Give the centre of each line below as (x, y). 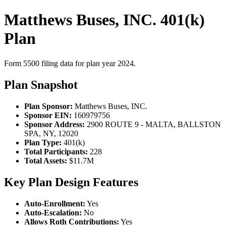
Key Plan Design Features (71, 182)
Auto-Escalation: (53, 212)
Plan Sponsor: (48, 106)
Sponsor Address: (54, 124)
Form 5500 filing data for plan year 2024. (70, 63)
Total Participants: (56, 151)
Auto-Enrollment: (55, 203)
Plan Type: (43, 142)
